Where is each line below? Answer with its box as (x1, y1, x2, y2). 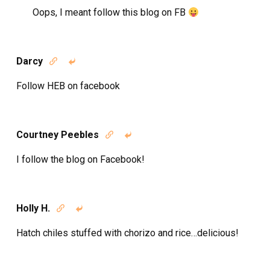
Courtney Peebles (16, 129, 99, 140)
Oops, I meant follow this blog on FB (33, 7, 188, 18)
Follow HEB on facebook (16, 80, 120, 92)
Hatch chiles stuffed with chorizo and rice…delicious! (16, 227, 239, 239)
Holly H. (16, 202, 50, 214)
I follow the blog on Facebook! (16, 154, 145, 165)
